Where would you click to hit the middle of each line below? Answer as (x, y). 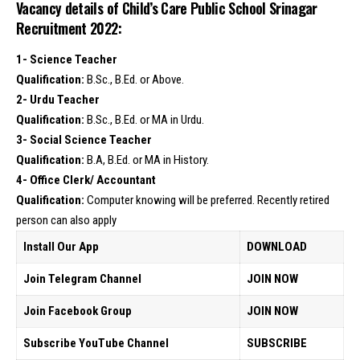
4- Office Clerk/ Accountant (86, 180)
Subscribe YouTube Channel (96, 343)
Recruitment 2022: (69, 28)
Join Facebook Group (77, 311)
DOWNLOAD (276, 246)
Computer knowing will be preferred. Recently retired (207, 200)
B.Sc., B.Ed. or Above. (134, 79)
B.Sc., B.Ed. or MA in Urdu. (144, 119)
